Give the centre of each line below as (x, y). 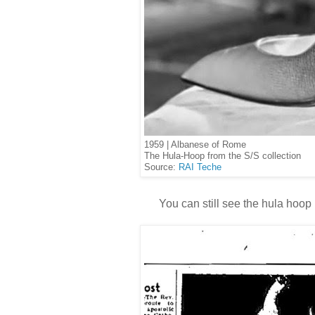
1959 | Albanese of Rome (195, 144)
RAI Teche (200, 167)
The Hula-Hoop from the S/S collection (223, 156)
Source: (161, 167)
